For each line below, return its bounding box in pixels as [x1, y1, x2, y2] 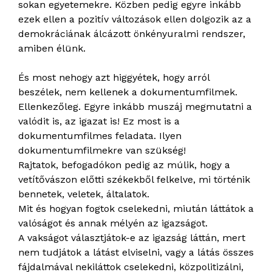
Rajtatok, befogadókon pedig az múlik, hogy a [18, 159, 230, 171]
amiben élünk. [18, 42, 86, 55]
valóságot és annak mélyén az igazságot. [18, 217, 208, 229]
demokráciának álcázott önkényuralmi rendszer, [18, 28, 245, 40]
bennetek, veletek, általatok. [18, 188, 149, 200]
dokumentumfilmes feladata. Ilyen [18, 130, 182, 142]
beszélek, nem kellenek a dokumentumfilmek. [18, 86, 237, 98]
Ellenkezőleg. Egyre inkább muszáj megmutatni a [18, 101, 252, 113]
